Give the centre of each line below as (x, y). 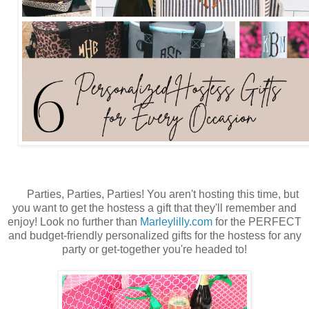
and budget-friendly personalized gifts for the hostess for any (154, 236)
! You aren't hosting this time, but (220, 195)
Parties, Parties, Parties (84, 195)
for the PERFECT (257, 222)
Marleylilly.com (176, 222)
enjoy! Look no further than (74, 222)
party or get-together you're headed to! (154, 250)
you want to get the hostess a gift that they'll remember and (154, 208)
